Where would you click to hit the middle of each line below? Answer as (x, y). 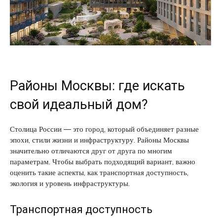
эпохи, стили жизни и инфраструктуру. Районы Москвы (99, 140)
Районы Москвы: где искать (97, 86)
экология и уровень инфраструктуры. (70, 183)
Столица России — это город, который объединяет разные (104, 129)
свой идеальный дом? (79, 104)
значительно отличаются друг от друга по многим (91, 150)
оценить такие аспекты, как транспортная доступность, (99, 172)
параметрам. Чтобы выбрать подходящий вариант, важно (103, 161)
